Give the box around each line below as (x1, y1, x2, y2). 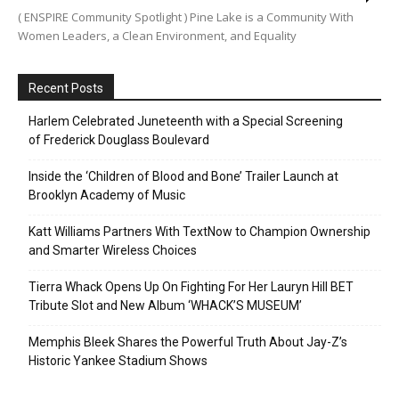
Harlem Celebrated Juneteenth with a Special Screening (28, 114, 343, 129)
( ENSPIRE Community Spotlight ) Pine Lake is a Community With (18, 9, 354, 26)
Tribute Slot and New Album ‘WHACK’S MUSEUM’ (28, 298, 302, 313)
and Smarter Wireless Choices (28, 243, 197, 258)
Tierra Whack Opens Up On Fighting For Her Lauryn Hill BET (28, 280, 354, 295)
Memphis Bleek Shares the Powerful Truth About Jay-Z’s (28, 335, 347, 350)
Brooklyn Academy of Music (28, 188, 185, 203)
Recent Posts (28, 81, 103, 96)
